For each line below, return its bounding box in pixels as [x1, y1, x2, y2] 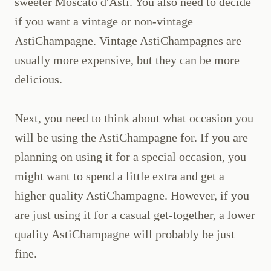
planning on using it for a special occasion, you [15, 150, 246, 164]
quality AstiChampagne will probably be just [15, 227, 235, 241]
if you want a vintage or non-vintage [15, 15, 193, 28]
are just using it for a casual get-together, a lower [15, 208, 255, 222]
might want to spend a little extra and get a [15, 169, 224, 183]
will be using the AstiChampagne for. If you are [15, 131, 248, 145]
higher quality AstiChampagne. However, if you [15, 189, 249, 203]
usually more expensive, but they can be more [15, 53, 240, 67]
